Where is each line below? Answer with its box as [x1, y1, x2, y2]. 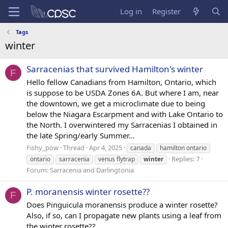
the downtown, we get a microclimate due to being [26, 98, 205, 109]
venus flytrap [98, 154, 135, 163]
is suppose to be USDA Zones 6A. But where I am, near [26, 88, 219, 98]
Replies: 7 [172, 154, 199, 163]
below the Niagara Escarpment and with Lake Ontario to [26, 109, 223, 120]
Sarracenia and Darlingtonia [50, 165, 134, 175]
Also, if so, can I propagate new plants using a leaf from [26, 210, 221, 220]
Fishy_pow [26, 142, 59, 152]
